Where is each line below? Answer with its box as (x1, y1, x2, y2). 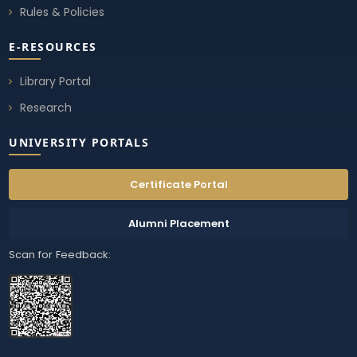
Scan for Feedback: (9, 246, 112, 262)
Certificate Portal (129, 176, 228, 192)
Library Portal (20, 73, 92, 89)
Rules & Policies (20, 3, 105, 20)
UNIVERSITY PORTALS (9, 134, 150, 150)
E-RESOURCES (9, 38, 97, 54)
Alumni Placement (127, 215, 229, 231)
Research (20, 99, 73, 116)
